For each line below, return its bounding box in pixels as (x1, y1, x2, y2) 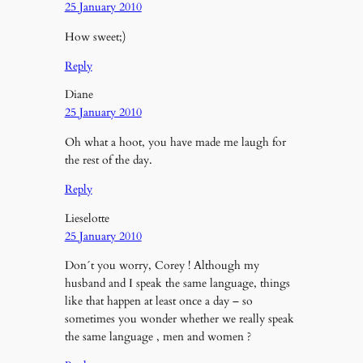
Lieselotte (64, 210, 109, 226)
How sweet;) (64, 28, 126, 45)
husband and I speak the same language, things (64, 275, 290, 291)
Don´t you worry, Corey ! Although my (64, 257, 259, 273)
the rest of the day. (64, 152, 152, 168)
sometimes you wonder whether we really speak (64, 310, 294, 327)
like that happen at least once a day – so (64, 293, 253, 309)
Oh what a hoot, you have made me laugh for (64, 134, 286, 150)
